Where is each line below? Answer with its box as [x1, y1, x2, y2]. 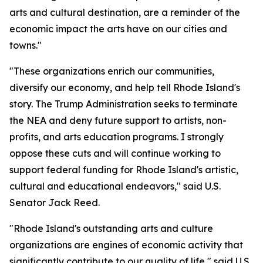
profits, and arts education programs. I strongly [9, 131, 224, 143]
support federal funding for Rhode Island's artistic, [9, 164, 238, 176]
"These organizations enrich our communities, [9, 65, 214, 77]
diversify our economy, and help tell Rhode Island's [9, 82, 240, 93]
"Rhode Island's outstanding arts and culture [9, 222, 213, 234]
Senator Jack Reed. [9, 197, 100, 208]
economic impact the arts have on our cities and [9, 23, 227, 35]
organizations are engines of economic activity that [9, 239, 243, 251]
